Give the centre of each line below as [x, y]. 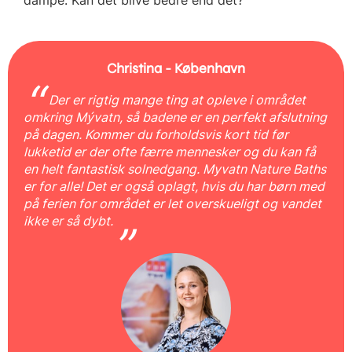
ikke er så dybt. [70, 220]
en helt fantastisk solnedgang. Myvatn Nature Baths [175, 169]
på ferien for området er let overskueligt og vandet [172, 203]
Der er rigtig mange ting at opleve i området [176, 99]
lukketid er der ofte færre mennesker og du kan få [170, 151]
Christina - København [176, 68]
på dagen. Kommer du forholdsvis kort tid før [156, 134]
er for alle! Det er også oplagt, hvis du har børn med [174, 186]
